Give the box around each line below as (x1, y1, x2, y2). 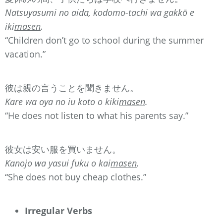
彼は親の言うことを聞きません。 (5, 81, 139, 94)
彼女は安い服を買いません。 (5, 143, 121, 155)
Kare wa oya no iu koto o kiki (5, 95, 119, 108)
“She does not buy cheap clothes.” (5, 170, 146, 183)
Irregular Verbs (25, 204, 92, 217)
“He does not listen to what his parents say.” (5, 109, 188, 121)
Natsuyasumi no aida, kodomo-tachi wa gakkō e (5, 6, 194, 18)
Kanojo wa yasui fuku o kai (5, 157, 111, 169)
